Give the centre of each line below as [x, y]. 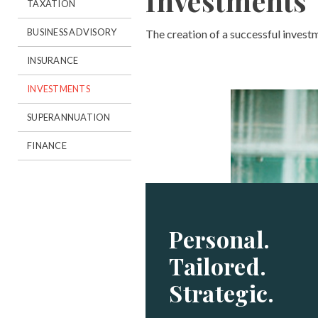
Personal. [220, 238]
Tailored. [218, 265]
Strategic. [222, 292]
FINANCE [47, 146]
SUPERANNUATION [69, 117]
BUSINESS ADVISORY [72, 32]
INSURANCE [53, 60]
